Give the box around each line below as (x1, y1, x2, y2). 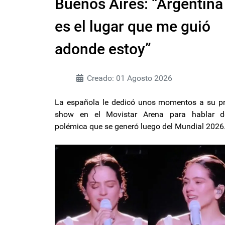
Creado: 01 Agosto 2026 (87, 73, 172, 83)
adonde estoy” (55, 40, 151, 58)
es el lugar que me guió (55, 18, 210, 36)
